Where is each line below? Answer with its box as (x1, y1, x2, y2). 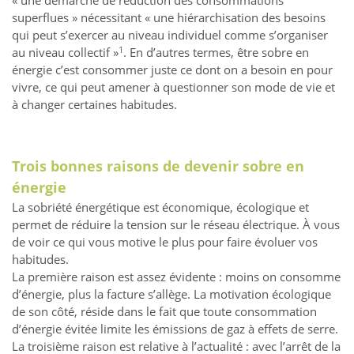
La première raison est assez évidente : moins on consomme (12, 269, 341, 285)
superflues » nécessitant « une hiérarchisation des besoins (12, 9, 326, 26)
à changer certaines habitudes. (12, 96, 177, 113)
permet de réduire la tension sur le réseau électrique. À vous (12, 217, 340, 233)
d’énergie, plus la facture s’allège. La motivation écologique (12, 286, 331, 303)
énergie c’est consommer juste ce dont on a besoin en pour (12, 62, 333, 78)
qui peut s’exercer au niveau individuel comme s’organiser (12, 27, 328, 43)
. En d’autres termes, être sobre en (123, 44, 309, 61)
